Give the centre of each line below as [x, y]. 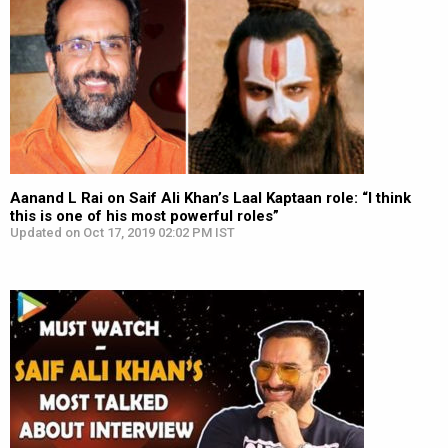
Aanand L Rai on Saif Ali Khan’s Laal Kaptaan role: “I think [210, 198]
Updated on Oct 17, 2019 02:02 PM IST [122, 232]
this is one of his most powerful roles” [144, 216]
